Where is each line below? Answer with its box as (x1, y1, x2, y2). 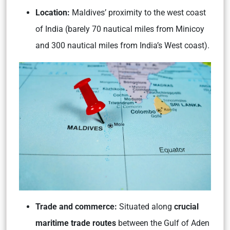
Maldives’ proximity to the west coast (70, 8, 206, 18)
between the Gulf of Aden (116, 218, 209, 228)
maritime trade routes (35, 218, 116, 228)
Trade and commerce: (35, 201, 119, 212)
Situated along (119, 201, 174, 212)
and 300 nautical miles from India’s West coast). (35, 41, 209, 51)
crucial (174, 201, 199, 212)
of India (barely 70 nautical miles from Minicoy (35, 24, 204, 34)
